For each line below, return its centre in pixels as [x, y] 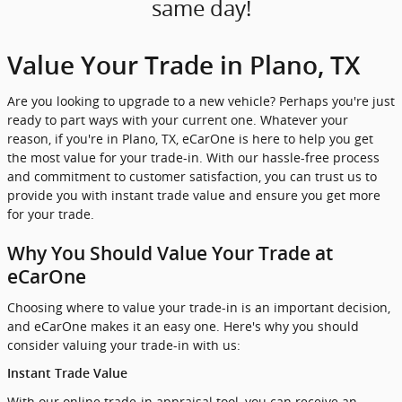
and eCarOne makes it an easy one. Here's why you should [183, 326]
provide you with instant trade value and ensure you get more [194, 195]
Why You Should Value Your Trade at [170, 253]
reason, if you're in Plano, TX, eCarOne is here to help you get [190, 138]
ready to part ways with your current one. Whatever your [178, 119]
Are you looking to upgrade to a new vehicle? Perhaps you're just [201, 100]
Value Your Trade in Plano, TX [184, 66]
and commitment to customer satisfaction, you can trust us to [192, 176]
